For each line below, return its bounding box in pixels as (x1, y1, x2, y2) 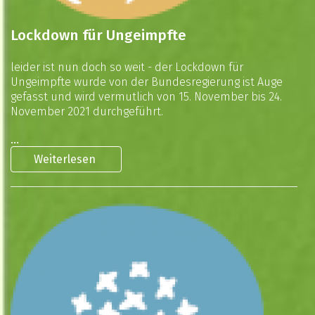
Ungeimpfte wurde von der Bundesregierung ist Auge (11, 75, 283, 89)
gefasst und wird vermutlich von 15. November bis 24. (11, 90, 282, 103)
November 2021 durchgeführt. (11, 105, 163, 118)
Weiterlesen (34, 153, 98, 166)
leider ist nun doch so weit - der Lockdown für (11, 60, 243, 74)
